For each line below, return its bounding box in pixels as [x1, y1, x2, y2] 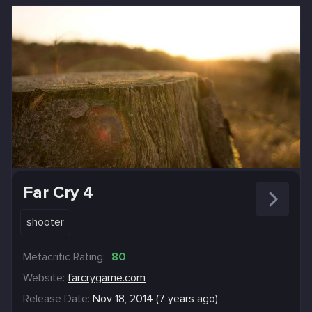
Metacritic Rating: [23, 249, 105, 264]
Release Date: [23, 291, 90, 306]
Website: [23, 270, 65, 285]
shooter [26, 214, 64, 229]
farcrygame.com [68, 270, 146, 285]
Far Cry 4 [23, 182, 93, 203]
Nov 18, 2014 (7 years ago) [93, 291, 218, 306]
